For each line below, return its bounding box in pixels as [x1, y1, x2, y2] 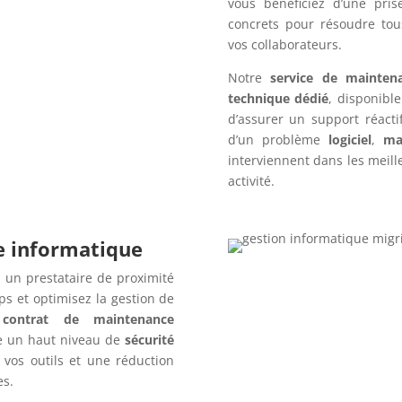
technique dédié [227, 89, 329, 107]
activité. [227, 171, 275, 189]
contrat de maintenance [2, 310, 175, 328]
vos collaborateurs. [227, 35, 342, 53]
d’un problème [227, 130, 328, 148]
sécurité [125, 331, 175, 349]
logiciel [328, 130, 371, 148]
